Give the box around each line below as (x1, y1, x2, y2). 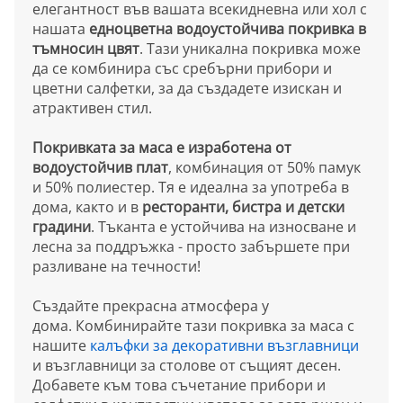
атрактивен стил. (32, 97, 152, 118)
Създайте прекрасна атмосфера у (32, 295, 269, 316)
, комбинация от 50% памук (168, 157, 361, 177)
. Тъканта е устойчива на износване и (91, 216, 356, 237)
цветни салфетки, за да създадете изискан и (32, 77, 342, 98)
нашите (32, 335, 90, 355)
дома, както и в (32, 196, 142, 217)
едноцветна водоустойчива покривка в (89, 18, 366, 39)
